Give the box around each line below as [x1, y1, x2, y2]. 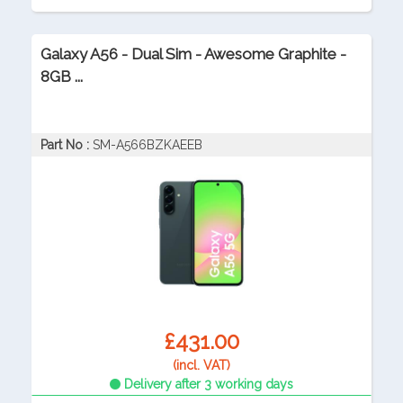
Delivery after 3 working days [121, 377, 293, 392]
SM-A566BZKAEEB [93, 138, 202, 153]
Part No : [40, 138, 89, 153]
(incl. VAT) [173, 358, 230, 373]
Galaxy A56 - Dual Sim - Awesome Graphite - [40, 45, 346, 64]
